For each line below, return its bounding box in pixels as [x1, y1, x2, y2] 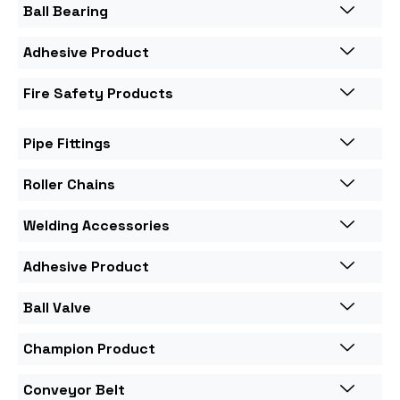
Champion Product [23, 339, 155, 358]
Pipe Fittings [23, 134, 111, 153]
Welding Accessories [23, 216, 170, 235]
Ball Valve [23, 298, 91, 317]
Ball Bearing [23, 2, 108, 21]
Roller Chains [23, 175, 115, 194]
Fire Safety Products [23, 84, 173, 103]
